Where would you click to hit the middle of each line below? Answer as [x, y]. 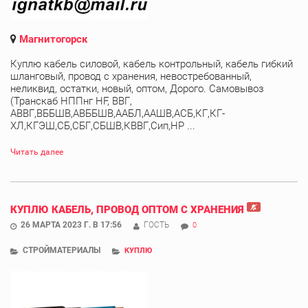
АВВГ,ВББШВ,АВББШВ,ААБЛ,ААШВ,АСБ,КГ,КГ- [118, 113]
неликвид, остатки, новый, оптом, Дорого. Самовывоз [137, 88]
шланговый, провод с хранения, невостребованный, [131, 76]
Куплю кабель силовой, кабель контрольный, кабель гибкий [152, 64]
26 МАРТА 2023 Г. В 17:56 [71, 224]
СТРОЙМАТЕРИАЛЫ [62, 250]
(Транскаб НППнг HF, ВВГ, [71, 101]
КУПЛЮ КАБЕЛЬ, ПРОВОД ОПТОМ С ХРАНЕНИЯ [127, 209]
